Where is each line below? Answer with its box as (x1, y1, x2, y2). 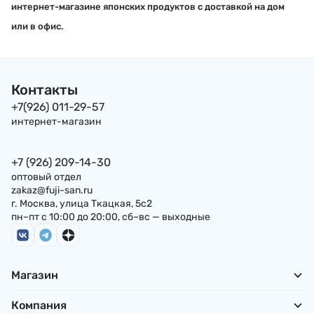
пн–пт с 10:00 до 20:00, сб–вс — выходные (11, 211, 210, 223)
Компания (11, 298, 67, 312)
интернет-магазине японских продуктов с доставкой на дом (11, 1, 285, 12)
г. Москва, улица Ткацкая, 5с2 (11, 198, 152, 210)
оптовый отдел (11, 171, 81, 183)
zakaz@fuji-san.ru (11, 184, 93, 196)
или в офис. (11, 21, 63, 32)
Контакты (11, 81, 78, 98)
